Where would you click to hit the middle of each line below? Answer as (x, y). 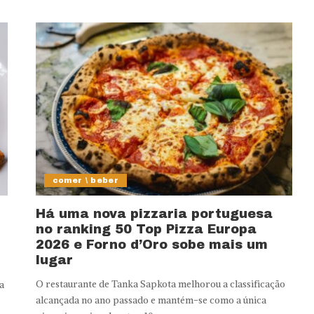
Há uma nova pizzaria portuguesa (154, 214)
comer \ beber (86, 180)
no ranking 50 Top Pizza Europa (146, 230)
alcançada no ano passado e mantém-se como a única (151, 301)
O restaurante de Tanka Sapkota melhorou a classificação (160, 285)
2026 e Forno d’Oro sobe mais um (151, 245)
